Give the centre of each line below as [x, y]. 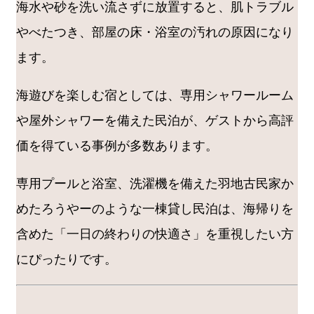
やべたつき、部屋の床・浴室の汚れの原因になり [155, 32]
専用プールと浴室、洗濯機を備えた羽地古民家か [155, 183]
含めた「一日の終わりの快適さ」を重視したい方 [155, 234]
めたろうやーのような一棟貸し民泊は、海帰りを [155, 209]
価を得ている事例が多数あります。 [117, 145]
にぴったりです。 [67, 259]
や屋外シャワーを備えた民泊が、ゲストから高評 [155, 120]
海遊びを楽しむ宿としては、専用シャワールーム [155, 95]
